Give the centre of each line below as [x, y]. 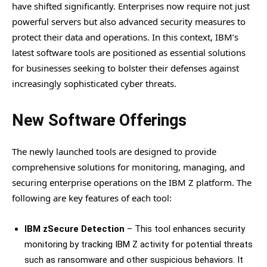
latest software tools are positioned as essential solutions [129, 52]
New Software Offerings [99, 120]
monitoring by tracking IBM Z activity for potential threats [139, 244]
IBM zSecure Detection [74, 229]
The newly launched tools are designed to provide [114, 151]
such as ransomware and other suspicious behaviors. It [134, 260]
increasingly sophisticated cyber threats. [94, 83]
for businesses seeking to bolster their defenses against [125, 68]
